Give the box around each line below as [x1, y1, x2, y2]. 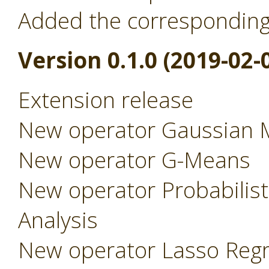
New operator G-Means [18, 145, 256, 175]
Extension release [18, 85, 193, 115]
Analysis [18, 205, 104, 235]
